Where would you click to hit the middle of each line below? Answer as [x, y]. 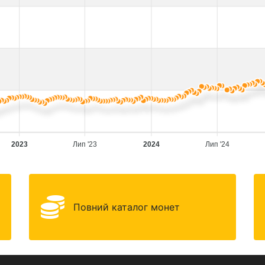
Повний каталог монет [126, 207]
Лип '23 [85, 145]
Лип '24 [217, 145]
